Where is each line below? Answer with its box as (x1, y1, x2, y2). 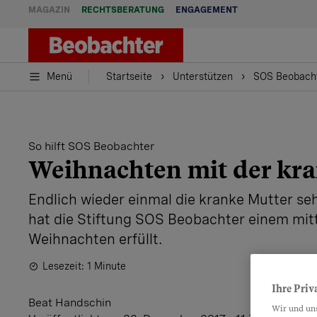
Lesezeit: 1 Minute (42, 260, 126, 272)
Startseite (106, 71, 152, 82)
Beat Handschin (28, 296, 111, 309)
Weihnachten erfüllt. (28, 231, 162, 248)
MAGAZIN (28, 5, 70, 15)
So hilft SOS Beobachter (28, 139, 154, 153)
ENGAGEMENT (175, 5, 238, 15)
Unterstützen (173, 71, 233, 82)
